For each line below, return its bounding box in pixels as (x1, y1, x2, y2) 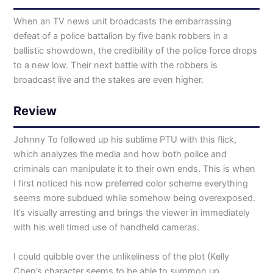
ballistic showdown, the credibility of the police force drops (13, 44, 258, 56)
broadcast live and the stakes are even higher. (13, 74, 204, 85)
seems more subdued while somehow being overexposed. (13, 193, 256, 204)
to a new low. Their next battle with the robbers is (13, 59, 218, 71)
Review (13, 104, 57, 119)
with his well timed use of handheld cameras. (13, 222, 200, 233)
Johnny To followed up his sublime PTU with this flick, (13, 134, 237, 146)
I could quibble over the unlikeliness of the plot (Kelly (13, 250, 230, 262)
